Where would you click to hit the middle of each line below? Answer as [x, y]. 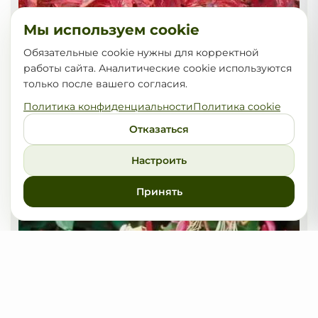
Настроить [159, 160]
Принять [159, 192]
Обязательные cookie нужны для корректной [141, 53]
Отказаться [159, 129]
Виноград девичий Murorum [91, 153]
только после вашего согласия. [105, 84]
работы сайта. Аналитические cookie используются [158, 68]
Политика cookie [237, 106]
